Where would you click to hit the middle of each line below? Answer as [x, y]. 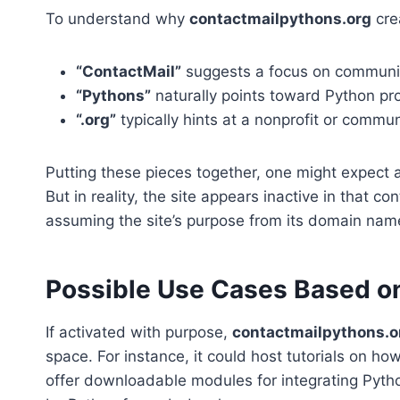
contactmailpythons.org [280, 19]
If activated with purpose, [139, 333]
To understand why [117, 19]
